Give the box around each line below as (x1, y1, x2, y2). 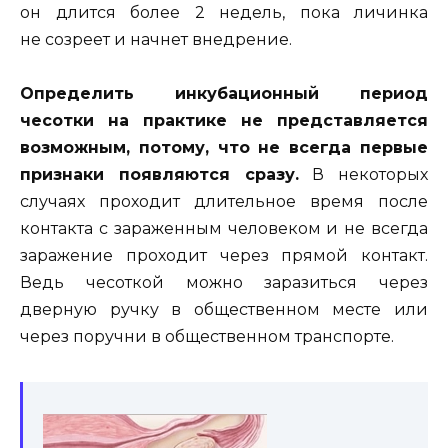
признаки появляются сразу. (20, 165, 299, 185)
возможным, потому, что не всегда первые (20, 138, 428, 158)
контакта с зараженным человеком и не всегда (20, 219, 428, 239)
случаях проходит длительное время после (20, 192, 428, 212)
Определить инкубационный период (20, 84, 428, 104)
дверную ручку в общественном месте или (20, 300, 428, 320)
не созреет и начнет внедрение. (20, 29, 292, 49)
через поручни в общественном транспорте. (20, 327, 394, 347)
